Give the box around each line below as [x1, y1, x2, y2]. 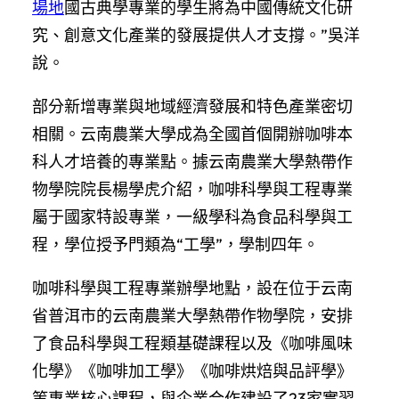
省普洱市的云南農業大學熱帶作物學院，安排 [32, 305, 353, 326]
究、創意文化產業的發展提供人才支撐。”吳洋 [32, 24, 360, 45]
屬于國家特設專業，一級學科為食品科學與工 [32, 206, 353, 227]
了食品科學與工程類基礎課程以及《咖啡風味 [32, 332, 353, 354]
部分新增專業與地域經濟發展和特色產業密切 [32, 95, 353, 117]
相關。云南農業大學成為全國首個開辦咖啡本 [32, 123, 353, 144]
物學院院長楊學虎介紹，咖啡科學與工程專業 [32, 178, 353, 199]
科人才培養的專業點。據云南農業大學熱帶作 [32, 151, 353, 172]
